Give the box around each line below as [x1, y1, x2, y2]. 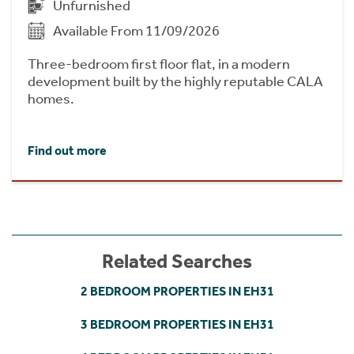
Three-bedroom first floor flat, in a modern [28, 55, 290, 73]
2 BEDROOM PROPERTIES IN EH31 [80, 283, 274, 299]
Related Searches [102, 249, 252, 273]
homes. [28, 89, 74, 107]
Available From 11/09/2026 [53, 21, 220, 40]
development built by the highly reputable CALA [28, 72, 323, 90]
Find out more [28, 142, 107, 158]
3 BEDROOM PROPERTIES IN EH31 [80, 316, 274, 332]
